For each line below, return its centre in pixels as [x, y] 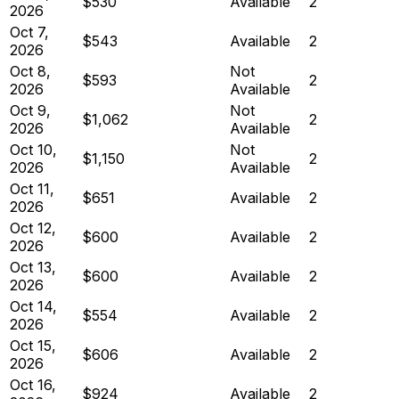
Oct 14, [33, 306]
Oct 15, [33, 345]
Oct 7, [29, 32]
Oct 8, [30, 71]
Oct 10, [33, 149]
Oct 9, [30, 110]
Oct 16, [33, 384]
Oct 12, [33, 228]
